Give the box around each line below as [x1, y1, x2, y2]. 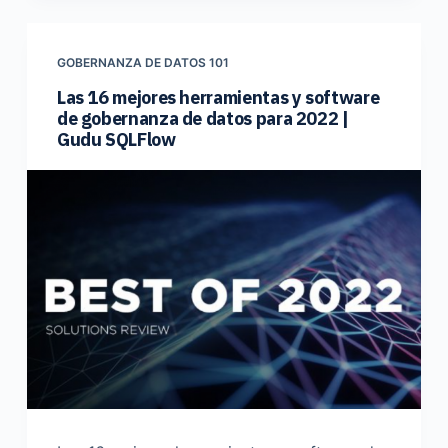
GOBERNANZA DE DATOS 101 [56, 55, 229, 71]
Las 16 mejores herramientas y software [56, 86, 380, 110]
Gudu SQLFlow [56, 128, 176, 152]
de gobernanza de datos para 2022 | [56, 107, 349, 131]
